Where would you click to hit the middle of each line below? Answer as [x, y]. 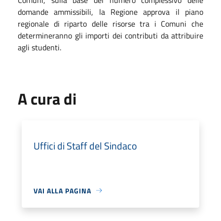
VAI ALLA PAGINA [62, 190]
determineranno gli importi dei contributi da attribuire [110, 35]
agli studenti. [39, 47]
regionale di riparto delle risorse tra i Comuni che [110, 23]
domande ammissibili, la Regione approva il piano [110, 12]
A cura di [47, 98]
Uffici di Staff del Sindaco [85, 146]
